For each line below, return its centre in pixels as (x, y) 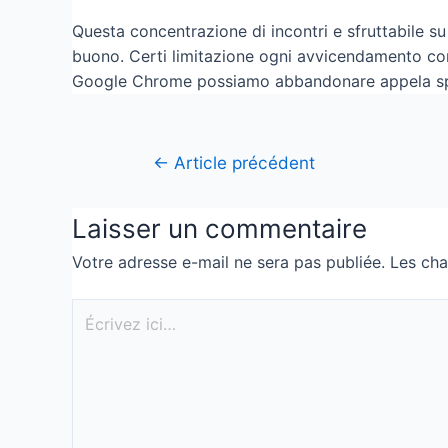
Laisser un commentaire (219, 229)
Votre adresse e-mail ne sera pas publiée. (228, 262)
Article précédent (241, 163)
